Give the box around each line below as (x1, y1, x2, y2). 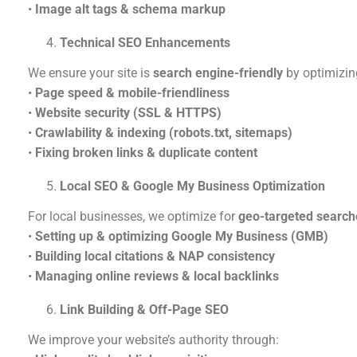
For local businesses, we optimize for (28, 209, 238, 225)
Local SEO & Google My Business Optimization (60, 178, 325, 194)
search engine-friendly (153, 65, 283, 81)
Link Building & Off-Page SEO (60, 302, 229, 318)
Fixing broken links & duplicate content (35, 145, 257, 161)
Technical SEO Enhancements (60, 35, 230, 51)
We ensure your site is (28, 65, 153, 81)
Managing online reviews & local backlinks (35, 269, 279, 284)
